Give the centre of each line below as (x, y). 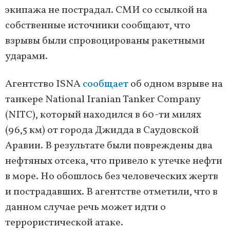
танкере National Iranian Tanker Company (103, 100)
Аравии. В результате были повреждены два (109, 146)
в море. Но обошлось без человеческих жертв (112, 177)
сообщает (106, 84)
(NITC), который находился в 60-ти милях (103, 115)
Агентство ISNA (44, 84)
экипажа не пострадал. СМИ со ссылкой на (106, 11)
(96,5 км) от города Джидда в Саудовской (102, 131)
